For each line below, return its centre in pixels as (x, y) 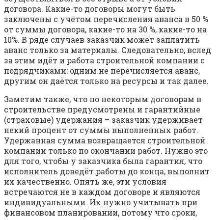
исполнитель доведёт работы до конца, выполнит (107, 171)
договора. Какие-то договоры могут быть (90, 8)
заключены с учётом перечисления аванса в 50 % (106, 19)
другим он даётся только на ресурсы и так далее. (106, 81)
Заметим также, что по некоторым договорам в (103, 99)
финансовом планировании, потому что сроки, (100, 212)
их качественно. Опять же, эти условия (85, 181)
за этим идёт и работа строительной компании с (104, 60)
